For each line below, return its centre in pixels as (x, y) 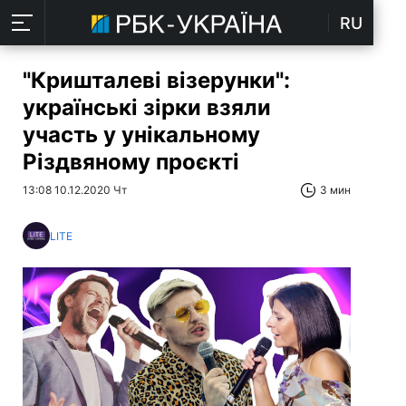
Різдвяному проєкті (131, 162)
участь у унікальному (141, 135)
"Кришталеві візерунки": (156, 80)
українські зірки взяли (147, 107)
